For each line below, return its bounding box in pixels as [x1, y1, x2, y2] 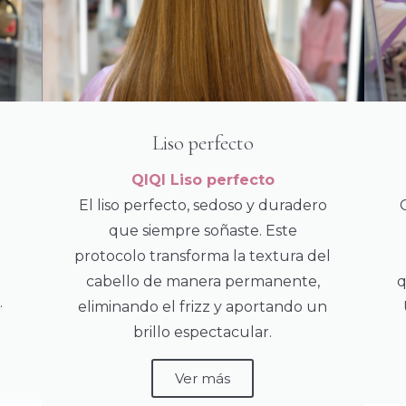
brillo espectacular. [133, 324, 273, 342]
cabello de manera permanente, [85, 273, 320, 291]
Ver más [175, 370, 231, 388]
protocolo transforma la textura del [74, 247, 332, 266]
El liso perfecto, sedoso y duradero [78, 197, 327, 215]
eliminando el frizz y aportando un [78, 298, 328, 316]
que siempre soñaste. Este [108, 222, 297, 240]
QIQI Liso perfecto [130, 171, 275, 189]
